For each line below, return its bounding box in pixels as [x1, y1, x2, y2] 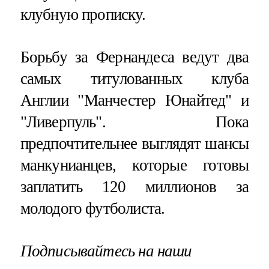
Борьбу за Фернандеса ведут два [20, 47, 249, 66]
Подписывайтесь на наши [20, 242, 192, 261]
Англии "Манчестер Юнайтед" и [20, 91, 249, 109]
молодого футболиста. [20, 199, 165, 217]
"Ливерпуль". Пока [20, 112, 249, 131]
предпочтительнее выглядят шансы [20, 134, 249, 153]
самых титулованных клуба [20, 69, 249, 88]
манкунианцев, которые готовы [20, 156, 249, 174]
